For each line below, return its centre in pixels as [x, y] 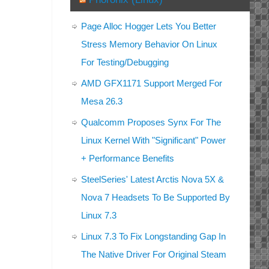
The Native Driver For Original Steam [154, 255]
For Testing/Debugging [125, 62]
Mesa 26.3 [102, 101]
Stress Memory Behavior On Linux [149, 44]
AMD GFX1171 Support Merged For [152, 83]
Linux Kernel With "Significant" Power [153, 141]
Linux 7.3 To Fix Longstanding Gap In [153, 237]
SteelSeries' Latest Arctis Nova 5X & [153, 180]
